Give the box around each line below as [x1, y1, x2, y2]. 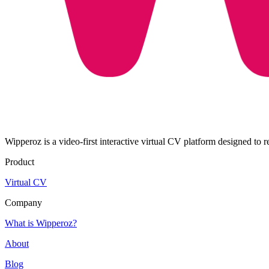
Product [5, 156, 34, 167]
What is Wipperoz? [5, 217, 77, 228]
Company [5, 197, 42, 208]
